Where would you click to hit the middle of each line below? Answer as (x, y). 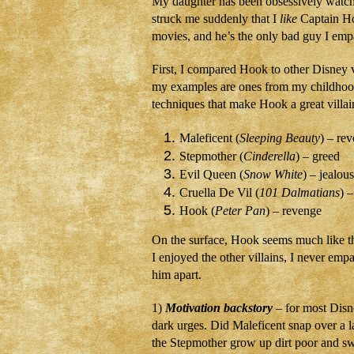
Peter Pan (240, 211)
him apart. (177, 275)
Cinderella (269, 156)
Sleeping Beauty (280, 138)
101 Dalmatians (299, 192)
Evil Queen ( (211, 174)
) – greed (318, 156)
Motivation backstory (219, 308)
